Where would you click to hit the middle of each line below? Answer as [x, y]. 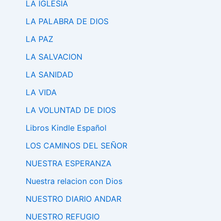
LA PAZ [39, 39]
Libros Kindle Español [66, 128]
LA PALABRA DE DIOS [67, 21]
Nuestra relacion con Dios [74, 181]
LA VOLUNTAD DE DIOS [71, 110]
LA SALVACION [54, 57]
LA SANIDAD [50, 75]
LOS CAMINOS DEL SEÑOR [76, 146]
